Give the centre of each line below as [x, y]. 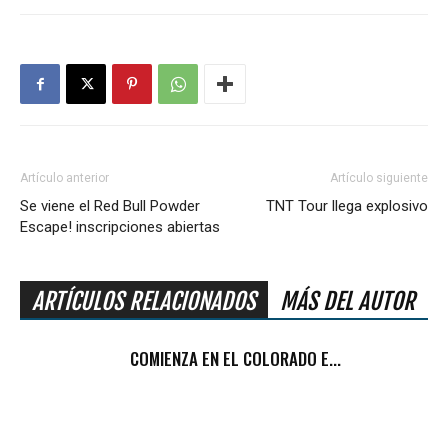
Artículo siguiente [379, 178]
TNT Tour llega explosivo [347, 206]
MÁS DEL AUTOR [347, 301]
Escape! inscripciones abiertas [120, 227]
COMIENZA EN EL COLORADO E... [235, 358]
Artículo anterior [64, 178]
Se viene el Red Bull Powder [110, 206]
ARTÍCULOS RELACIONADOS [144, 301]
